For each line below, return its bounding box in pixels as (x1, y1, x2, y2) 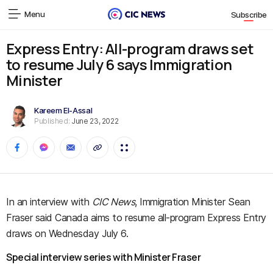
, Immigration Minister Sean (135, 196, 250, 208)
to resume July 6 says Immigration (6, 54, 232, 74)
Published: (34, 116, 70, 126)
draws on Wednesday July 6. (6, 227, 129, 239)
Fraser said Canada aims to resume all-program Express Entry (6, 211, 266, 224)
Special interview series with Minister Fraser (6, 250, 201, 264)
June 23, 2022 (69, 116, 119, 126)
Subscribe (230, 10, 267, 20)
